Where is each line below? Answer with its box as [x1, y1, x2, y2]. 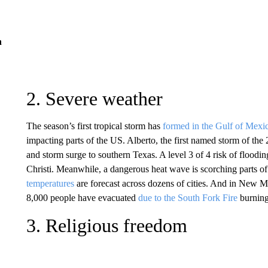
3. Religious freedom [26, 214, 187, 236]
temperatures [26, 178, 74, 188]
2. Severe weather [26, 87, 163, 109]
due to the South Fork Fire [138, 192, 237, 203]
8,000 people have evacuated [26, 192, 138, 203]
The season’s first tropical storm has [26, 120, 163, 131]
